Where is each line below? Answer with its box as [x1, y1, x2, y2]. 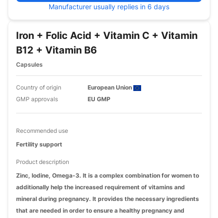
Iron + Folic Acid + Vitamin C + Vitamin [16, 30, 198, 41]
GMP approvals [16, 95, 58, 103]
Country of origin [16, 84, 61, 91]
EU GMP [88, 95, 111, 103]
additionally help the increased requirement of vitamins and [16, 183, 185, 191]
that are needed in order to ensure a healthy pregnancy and [16, 207, 184, 214]
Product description [16, 158, 69, 165]
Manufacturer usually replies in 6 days [49, 2, 169, 11]
